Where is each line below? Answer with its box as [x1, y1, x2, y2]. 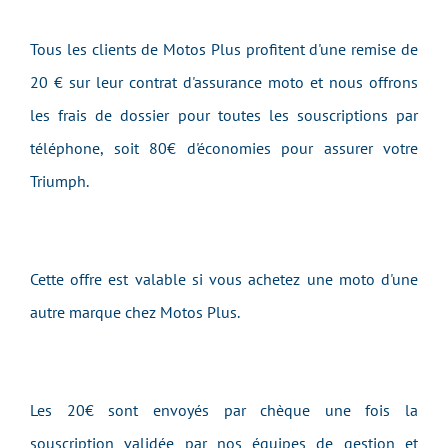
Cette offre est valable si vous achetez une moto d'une [30, 269, 418, 289]
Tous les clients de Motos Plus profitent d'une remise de [30, 39, 418, 59]
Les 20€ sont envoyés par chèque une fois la [30, 400, 418, 420]
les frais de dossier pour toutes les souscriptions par [30, 105, 418, 125]
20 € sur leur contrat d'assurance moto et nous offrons [30, 72, 418, 92]
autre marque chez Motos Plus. [30, 302, 247, 322]
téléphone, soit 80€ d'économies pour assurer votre [30, 138, 418, 158]
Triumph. [30, 171, 96, 191]
